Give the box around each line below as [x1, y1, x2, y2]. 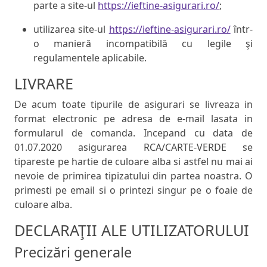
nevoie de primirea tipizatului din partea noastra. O [14, 169, 253, 183]
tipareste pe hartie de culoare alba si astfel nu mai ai [14, 155, 253, 169]
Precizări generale [14, 243, 132, 262]
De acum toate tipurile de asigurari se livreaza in [14, 98, 253, 111]
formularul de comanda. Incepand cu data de [14, 126, 253, 140]
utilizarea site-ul [33, 23, 109, 36]
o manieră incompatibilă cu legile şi [33, 37, 253, 51]
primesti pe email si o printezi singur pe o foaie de [14, 184, 253, 197]
